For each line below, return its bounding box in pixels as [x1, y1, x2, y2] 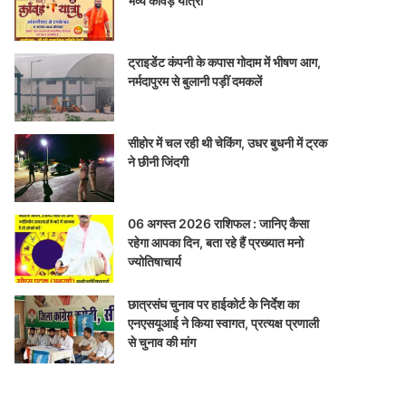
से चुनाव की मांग [128, 333, 197, 350]
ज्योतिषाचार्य [128, 253, 182, 269]
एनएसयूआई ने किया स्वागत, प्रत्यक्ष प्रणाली [128, 314, 320, 331]
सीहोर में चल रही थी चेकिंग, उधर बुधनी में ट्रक [128, 134, 328, 150]
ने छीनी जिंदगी [128, 153, 189, 169]
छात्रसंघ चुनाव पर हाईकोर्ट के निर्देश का [128, 295, 300, 312]
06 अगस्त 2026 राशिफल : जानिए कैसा [128, 215, 310, 231]
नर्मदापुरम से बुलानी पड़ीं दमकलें [128, 72, 263, 89]
